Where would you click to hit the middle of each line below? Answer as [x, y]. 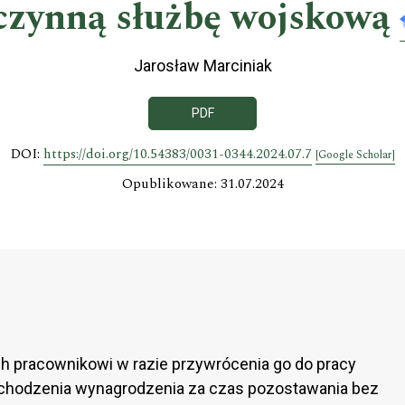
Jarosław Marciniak [202, 66]
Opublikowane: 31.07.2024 [202, 184]
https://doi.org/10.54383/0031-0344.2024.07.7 [177, 154]
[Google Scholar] [355, 155]
